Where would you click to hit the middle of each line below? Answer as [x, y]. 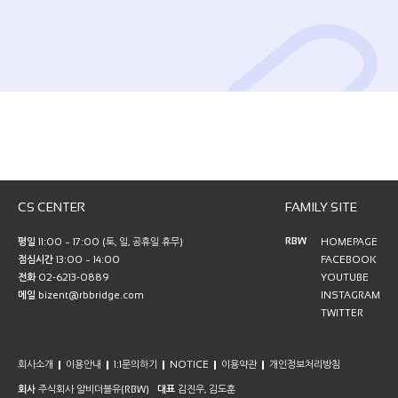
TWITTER [342, 313]
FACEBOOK [349, 260]
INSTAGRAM [350, 295]
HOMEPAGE [349, 242]
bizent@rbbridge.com [90, 295]
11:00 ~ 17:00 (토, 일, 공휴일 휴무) [109, 242]
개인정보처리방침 [305, 365]
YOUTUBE [345, 278]
